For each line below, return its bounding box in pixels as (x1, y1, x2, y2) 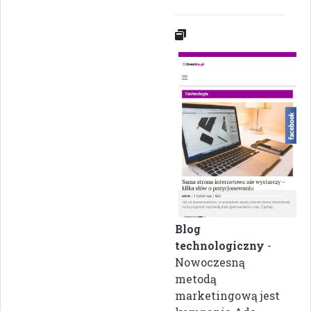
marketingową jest (175, 287, 280, 303)
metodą (175, 271, 217, 286)
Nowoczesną (175, 254, 245, 269)
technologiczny (175, 237, 264, 253)
